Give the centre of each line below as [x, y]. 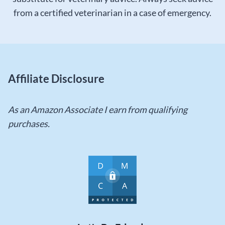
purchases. [29, 124]
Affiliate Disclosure [56, 79]
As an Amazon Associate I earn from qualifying [98, 110]
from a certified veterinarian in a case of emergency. [113, 13]
